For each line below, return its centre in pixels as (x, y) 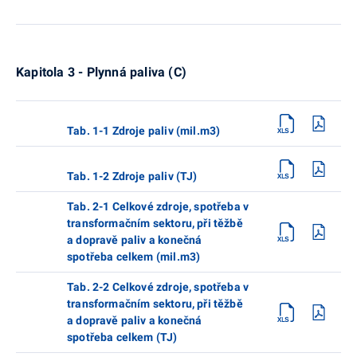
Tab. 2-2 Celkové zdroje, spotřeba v (158, 286)
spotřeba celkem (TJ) (122, 337)
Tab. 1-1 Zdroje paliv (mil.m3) (144, 130)
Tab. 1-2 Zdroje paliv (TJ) (132, 176)
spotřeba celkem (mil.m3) (134, 256)
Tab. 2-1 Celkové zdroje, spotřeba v (158, 206)
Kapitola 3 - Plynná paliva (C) (101, 72)
